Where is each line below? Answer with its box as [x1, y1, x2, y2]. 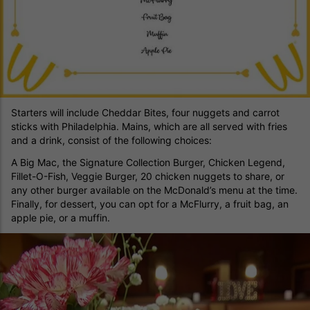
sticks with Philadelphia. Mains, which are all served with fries [11, 120, 287, 133]
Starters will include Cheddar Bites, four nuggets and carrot [11, 107, 280, 119]
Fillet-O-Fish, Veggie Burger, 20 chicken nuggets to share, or [11, 170, 284, 183]
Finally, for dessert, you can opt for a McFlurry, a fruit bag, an [11, 198, 289, 210]
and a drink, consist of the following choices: [11, 134, 212, 147]
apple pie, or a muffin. [11, 212, 110, 224]
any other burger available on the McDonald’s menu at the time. [11, 184, 298, 197]
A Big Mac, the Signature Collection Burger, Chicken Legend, [11, 156, 285, 169]
